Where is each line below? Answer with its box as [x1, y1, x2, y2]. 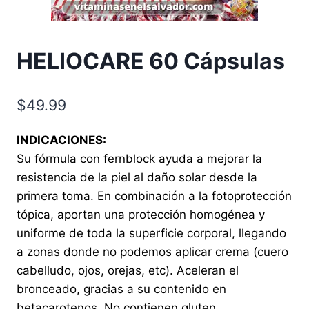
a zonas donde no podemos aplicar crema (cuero [17, 244, 288, 259]
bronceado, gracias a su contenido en [17, 281, 226, 296]
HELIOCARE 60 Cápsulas [17, 48, 285, 75]
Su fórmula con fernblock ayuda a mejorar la [17, 151, 262, 166]
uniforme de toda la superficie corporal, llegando [17, 226, 286, 240]
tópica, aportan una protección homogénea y [17, 207, 265, 221]
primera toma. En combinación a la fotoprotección [17, 188, 292, 203]
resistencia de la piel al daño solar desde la [17, 170, 257, 184]
